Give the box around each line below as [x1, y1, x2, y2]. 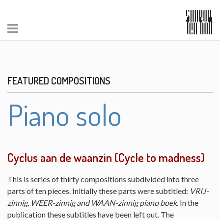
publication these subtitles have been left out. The [7, 210, 174, 219]
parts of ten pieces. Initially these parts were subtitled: [7, 186, 190, 195]
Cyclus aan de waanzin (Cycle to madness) [7, 150, 205, 165]
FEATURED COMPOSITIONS [7, 74, 110, 87]
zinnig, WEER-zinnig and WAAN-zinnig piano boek [7, 198, 177, 207]
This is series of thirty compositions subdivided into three [7, 174, 199, 184]
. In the [177, 198, 198, 207]
